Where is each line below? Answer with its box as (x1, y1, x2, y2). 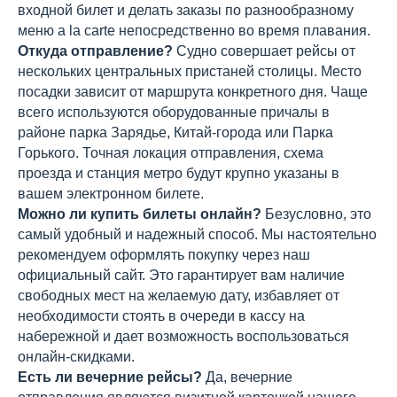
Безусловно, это (261, 206, 371, 222)
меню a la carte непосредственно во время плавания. (18, 23, 370, 38)
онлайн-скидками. (18, 349, 135, 364)
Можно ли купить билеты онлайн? (18, 206, 261, 222)
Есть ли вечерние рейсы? (18, 370, 202, 385)
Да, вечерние (202, 370, 292, 385)
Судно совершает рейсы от (173, 43, 355, 58)
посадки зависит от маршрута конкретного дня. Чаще (18, 84, 368, 99)
